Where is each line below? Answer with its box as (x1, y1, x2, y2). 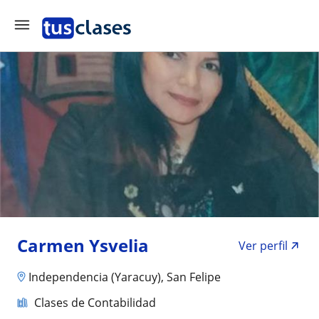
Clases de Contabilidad (34, 294, 156, 310)
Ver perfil (239, 238, 288, 253)
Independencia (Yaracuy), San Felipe (28, 268, 221, 285)
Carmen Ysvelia (17, 234, 149, 257)
